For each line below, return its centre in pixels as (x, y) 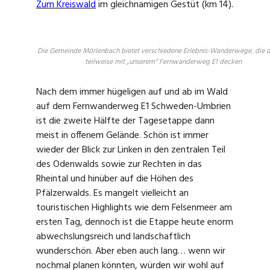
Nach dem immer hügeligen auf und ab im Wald (132, 93)
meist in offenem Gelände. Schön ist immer (122, 136)
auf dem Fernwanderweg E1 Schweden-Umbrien (133, 107)
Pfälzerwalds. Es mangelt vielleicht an (112, 194)
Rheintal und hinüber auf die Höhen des (115, 179)
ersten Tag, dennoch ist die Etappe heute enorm (135, 223)
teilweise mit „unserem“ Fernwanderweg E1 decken (163, 62)
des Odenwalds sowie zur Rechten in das (119, 165)
